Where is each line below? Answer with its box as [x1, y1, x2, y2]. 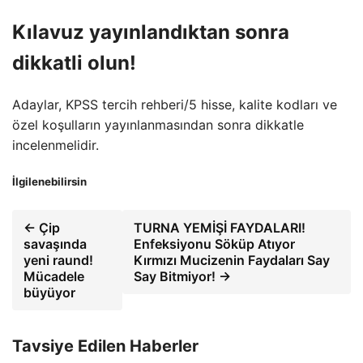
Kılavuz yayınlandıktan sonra [12, 20, 289, 45]
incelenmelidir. [12, 137, 99, 153]
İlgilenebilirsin [12, 175, 87, 189]
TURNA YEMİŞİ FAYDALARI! [133, 220, 305, 237]
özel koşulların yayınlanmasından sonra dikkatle [12, 117, 304, 133]
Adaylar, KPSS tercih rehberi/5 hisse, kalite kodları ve [12, 96, 337, 113]
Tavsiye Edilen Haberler [12, 336, 199, 357]
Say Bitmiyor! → [133, 268, 231, 285]
